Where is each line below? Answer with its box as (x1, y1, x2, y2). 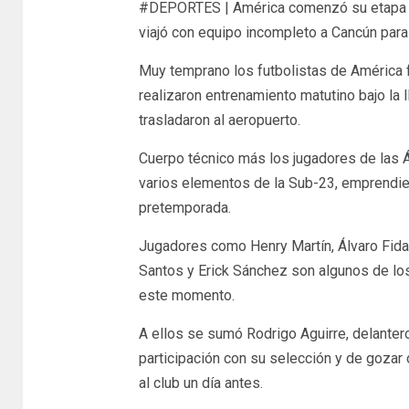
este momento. (138, 287, 235, 305)
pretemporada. (138, 199, 231, 217)
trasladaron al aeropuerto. (138, 111, 300, 130)
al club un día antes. (138, 374, 263, 393)
